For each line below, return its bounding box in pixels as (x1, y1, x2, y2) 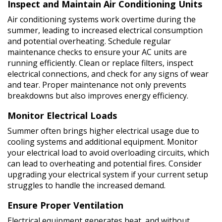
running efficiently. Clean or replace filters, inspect (7, 57, 193, 68)
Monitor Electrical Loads (7, 109, 117, 121)
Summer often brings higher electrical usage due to (7, 125, 199, 136)
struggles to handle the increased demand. (7, 179, 166, 191)
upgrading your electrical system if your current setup (7, 168, 208, 180)
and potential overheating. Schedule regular (7, 35, 171, 47)
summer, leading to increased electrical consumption (7, 24, 203, 36)
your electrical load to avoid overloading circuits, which (7, 147, 209, 158)
